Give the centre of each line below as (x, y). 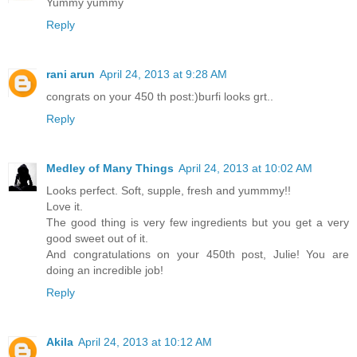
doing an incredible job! (105, 271)
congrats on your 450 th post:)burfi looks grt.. (160, 97)
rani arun (71, 75)
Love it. (65, 207)
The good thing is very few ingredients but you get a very (198, 223)
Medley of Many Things (110, 169)
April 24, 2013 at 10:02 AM (245, 169)
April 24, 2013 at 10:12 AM (145, 342)
